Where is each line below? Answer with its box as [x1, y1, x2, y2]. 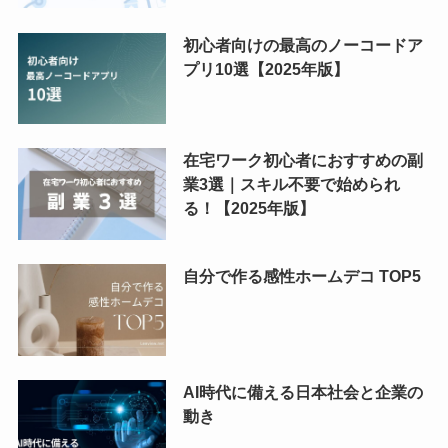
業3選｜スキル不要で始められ [182, 175, 400, 194]
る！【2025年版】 [182, 199, 315, 218]
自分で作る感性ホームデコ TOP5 [182, 267, 421, 286]
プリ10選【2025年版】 [182, 59, 349, 78]
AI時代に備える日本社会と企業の [182, 383, 423, 402]
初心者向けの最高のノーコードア [182, 35, 423, 54]
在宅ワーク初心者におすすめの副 [182, 151, 423, 170]
